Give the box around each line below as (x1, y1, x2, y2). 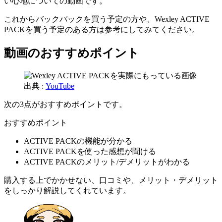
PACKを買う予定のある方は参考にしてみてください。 (4, 25, 200, 34)
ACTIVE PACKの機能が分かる (24, 136, 132, 145)
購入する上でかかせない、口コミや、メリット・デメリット (4, 175, 218, 184)
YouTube (46, 81, 74, 90)
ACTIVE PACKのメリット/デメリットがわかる (24, 157, 190, 166)
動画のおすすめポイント (4, 46, 139, 59)
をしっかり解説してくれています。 (4, 186, 131, 195)
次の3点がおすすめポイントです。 (4, 100, 127, 109)
